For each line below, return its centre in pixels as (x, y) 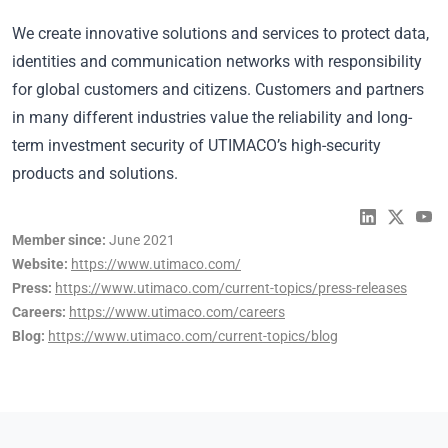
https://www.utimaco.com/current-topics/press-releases (231, 288)
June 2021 (140, 240)
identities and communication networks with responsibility (217, 62)
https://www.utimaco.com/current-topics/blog (193, 336)
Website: (40, 264)
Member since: (59, 240)
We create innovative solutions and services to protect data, (220, 34)
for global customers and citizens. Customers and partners (218, 90)
